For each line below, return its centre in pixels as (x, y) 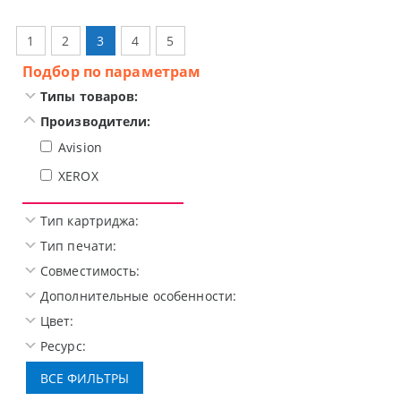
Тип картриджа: (90, 221)
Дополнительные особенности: (139, 296)
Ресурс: (63, 346)
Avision (80, 148)
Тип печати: (79, 246)
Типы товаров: (90, 97)
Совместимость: (90, 271)
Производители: (96, 122)
